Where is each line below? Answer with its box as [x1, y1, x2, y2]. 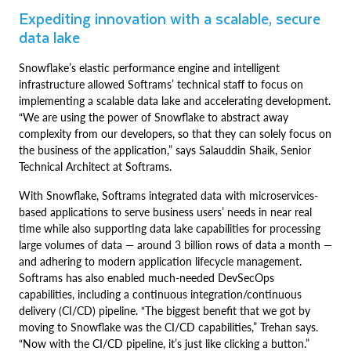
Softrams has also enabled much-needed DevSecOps [19, 271, 274, 284]
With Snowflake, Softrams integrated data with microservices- [19, 189, 318, 202]
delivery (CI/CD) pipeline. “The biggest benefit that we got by [19, 304, 310, 317]
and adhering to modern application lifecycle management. [19, 255, 302, 268]
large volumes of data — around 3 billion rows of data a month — [19, 238, 332, 251]
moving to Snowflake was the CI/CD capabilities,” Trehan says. [19, 320, 318, 334]
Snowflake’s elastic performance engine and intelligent [19, 61, 280, 74]
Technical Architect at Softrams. [19, 160, 175, 173]
